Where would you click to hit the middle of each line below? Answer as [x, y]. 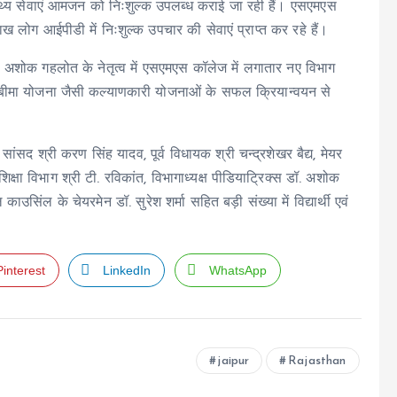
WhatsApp [237, 270]
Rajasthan [317, 361]
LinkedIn [127, 270]
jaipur [234, 361]
